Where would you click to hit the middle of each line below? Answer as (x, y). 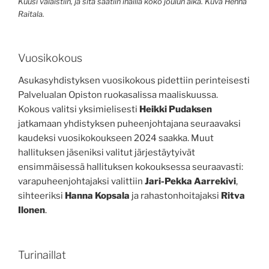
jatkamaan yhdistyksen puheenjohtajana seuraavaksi (129, 124)
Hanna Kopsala (98, 196)
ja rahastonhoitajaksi (176, 196)
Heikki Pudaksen (176, 110)
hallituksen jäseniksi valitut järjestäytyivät (107, 153)
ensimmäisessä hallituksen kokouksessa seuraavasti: (131, 167)
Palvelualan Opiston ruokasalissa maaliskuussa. (118, 95)
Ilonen (32, 210)
